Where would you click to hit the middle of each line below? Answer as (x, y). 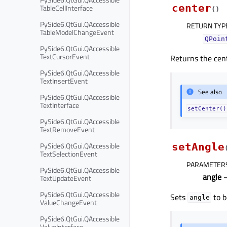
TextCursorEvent (65, 56)
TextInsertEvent (64, 81)
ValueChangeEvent (68, 202)
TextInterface (60, 105)
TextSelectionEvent (69, 154)
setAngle (198, 147)
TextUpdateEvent (66, 178)
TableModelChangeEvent (77, 32)
